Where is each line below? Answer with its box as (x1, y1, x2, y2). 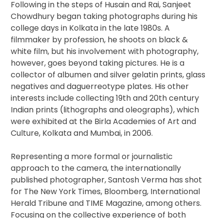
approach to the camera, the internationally (11, 162, 182, 174)
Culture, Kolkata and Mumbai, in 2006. (11, 127, 153, 139)
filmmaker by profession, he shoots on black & (11, 34, 188, 45)
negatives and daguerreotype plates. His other (11, 80, 189, 92)
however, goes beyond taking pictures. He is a (11, 57, 185, 69)
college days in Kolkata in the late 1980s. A (11, 22, 170, 34)
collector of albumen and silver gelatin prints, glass (11, 69, 206, 80)
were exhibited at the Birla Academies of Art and (11, 115, 197, 127)
